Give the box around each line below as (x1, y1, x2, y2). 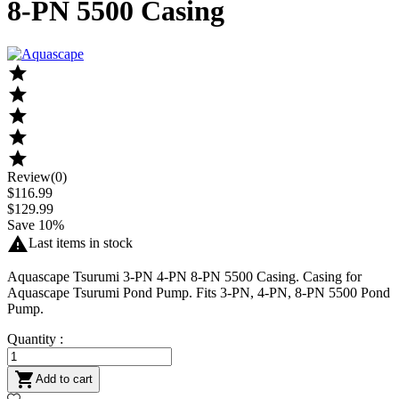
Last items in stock (28, 234, 133, 250)
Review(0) (7, 169, 67, 185)
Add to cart (36, 371, 93, 386)
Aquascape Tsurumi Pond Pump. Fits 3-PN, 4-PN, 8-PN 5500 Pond (7, 285, 390, 301)
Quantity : (7, 331, 63, 347)
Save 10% (7, 217, 64, 233)
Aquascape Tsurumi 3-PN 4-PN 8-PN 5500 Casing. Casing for (7, 269, 362, 285)
